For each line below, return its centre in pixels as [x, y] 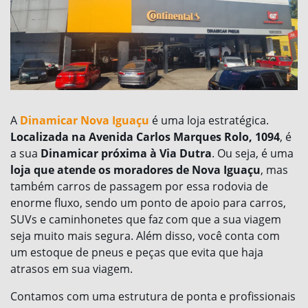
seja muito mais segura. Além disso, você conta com [145, 236]
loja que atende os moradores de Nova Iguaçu [135, 170]
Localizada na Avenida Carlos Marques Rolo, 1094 [145, 137]
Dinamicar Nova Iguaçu [85, 121]
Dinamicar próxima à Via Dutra [126, 154]
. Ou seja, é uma [253, 154]
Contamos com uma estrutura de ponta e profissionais [153, 297]
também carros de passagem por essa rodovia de [139, 187]
